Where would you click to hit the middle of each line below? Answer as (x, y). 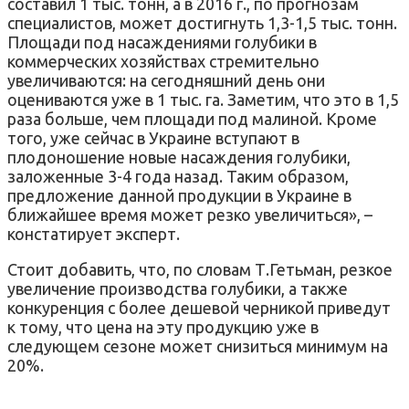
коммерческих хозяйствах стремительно (163, 61)
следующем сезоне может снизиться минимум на (198, 346)
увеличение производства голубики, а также (178, 288)
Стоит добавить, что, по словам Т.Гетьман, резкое (200, 269)
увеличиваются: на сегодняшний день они (166, 80)
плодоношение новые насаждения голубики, (179, 157)
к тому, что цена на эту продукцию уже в (163, 326)
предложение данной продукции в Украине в (179, 195)
